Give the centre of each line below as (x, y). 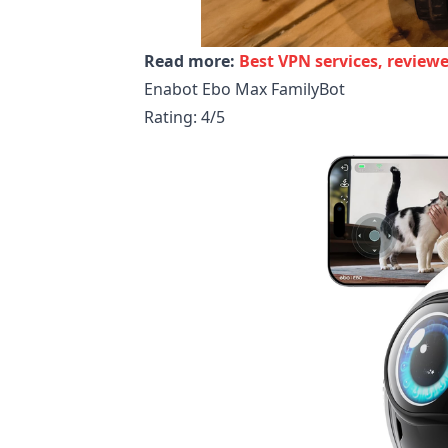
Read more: (191, 61)
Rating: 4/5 (184, 117)
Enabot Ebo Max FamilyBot (244, 89)
